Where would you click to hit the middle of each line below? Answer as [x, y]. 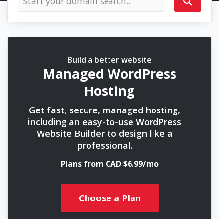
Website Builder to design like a [105, 133]
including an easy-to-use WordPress [105, 122]
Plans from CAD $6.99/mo [109, 164]
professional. [105, 145]
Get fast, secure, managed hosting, [105, 110]
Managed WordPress [109, 74]
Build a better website [109, 60]
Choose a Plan [109, 198]
